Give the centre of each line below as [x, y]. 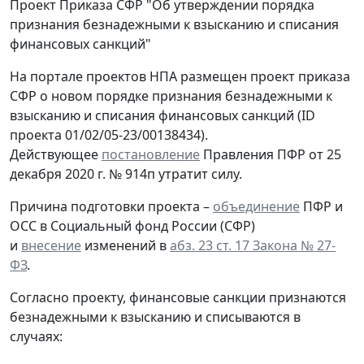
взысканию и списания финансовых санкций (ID [162, 115]
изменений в [126, 245]
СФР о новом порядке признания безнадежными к [171, 95]
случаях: [36, 336]
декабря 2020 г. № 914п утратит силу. [126, 173]
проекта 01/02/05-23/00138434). [109, 134]
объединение [256, 206]
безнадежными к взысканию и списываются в [155, 316]
